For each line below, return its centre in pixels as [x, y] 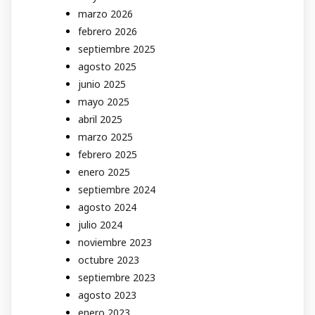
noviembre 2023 [115, 242]
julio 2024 [100, 224]
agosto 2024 [107, 207]
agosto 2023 [107, 295]
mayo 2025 [104, 101]
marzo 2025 [105, 136]
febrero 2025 [108, 154]
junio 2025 [102, 84]
